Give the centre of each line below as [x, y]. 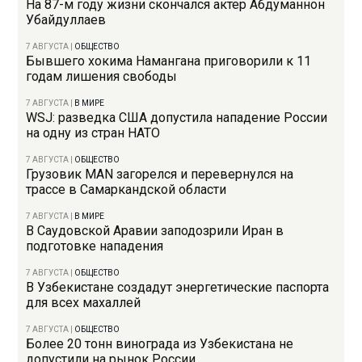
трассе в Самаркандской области [126, 190]
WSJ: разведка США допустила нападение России [177, 118]
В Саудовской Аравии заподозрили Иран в [155, 231]
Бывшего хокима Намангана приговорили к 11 [169, 61]
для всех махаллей [84, 303]
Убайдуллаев [66, 20]
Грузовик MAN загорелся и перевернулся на [160, 175]
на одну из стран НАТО [93, 133]
